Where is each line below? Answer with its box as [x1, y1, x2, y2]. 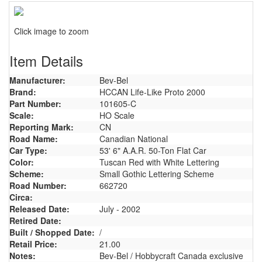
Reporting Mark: [9, 121, 74, 133]
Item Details [9, 50, 83, 71]
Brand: [9, 86, 36, 98]
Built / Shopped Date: [9, 226, 95, 238]
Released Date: [9, 203, 70, 215]
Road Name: [9, 133, 58, 144]
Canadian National [99, 133, 168, 144]
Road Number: [9, 180, 67, 191]
